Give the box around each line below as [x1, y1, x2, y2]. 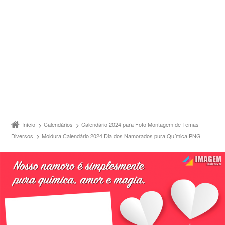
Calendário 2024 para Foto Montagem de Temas [81, 120, 199, 129]
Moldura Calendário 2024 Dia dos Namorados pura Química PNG [42, 131, 201, 140]
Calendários [44, 120, 73, 129]
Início [22, 120, 36, 129]
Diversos [11, 131, 34, 140]
